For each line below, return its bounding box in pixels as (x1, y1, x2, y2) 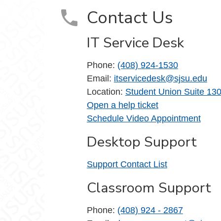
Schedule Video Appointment (86, 113, 201, 124)
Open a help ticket (86, 100, 158, 110)
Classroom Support (86, 178, 211, 197)
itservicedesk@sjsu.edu (113, 74, 207, 84)
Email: (86, 74, 114, 84)
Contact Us (86, 6, 173, 30)
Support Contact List (86, 159, 167, 170)
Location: (86, 87, 125, 97)
